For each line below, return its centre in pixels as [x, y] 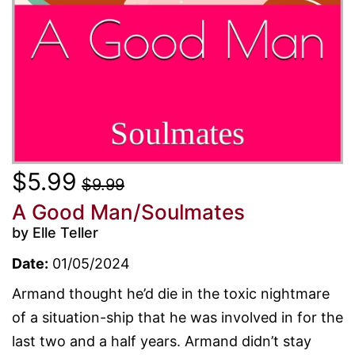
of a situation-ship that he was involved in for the [177, 317]
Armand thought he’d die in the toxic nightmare [171, 293]
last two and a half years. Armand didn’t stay [162, 341]
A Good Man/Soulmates [128, 212]
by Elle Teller [55, 232]
